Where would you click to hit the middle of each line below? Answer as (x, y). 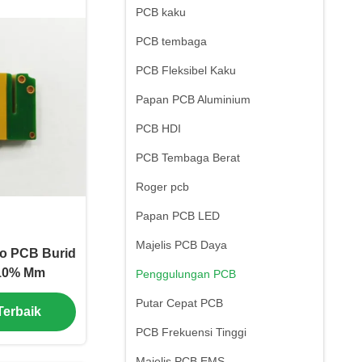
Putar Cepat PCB (179, 303)
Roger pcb (162, 187)
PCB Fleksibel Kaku (186, 70)
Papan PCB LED (178, 216)
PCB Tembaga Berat (188, 158)
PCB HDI (158, 128)
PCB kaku (161, 12)
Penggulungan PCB (186, 274)
